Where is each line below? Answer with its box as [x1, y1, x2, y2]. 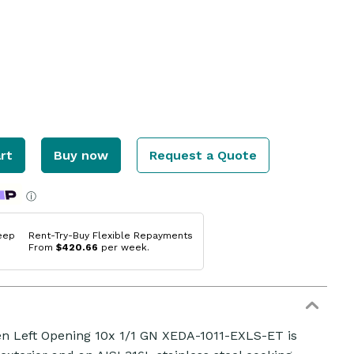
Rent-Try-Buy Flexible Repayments [28, 229, 193, 241]
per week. [97, 241, 149, 253]
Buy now [53, 147, 108, 163]
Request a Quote [149, 147, 257, 163]
